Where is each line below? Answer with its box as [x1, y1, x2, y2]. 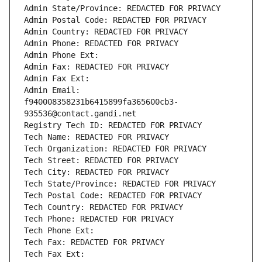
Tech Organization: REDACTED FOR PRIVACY [24, 144, 206, 154]
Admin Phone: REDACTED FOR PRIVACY [24, 39, 178, 49]
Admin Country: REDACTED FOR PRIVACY [24, 27, 188, 37]
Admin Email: [24, 85, 80, 95]
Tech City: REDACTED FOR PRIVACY [24, 167, 169, 177]
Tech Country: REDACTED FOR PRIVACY [24, 202, 183, 212]
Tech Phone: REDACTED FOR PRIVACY [24, 214, 174, 224]
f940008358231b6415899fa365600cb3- [24, 97, 178, 107]
